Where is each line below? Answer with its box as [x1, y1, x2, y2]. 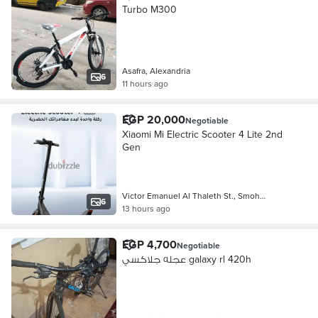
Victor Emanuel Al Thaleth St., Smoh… [121, 190, 265, 202]
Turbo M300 [121, 2, 177, 16]
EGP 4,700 [121, 236, 177, 253]
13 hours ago [121, 202, 170, 214]
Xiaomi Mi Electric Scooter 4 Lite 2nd [121, 127, 283, 141]
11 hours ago [121, 77, 168, 89]
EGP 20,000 [121, 111, 185, 128]
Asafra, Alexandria [121, 65, 190, 77]
